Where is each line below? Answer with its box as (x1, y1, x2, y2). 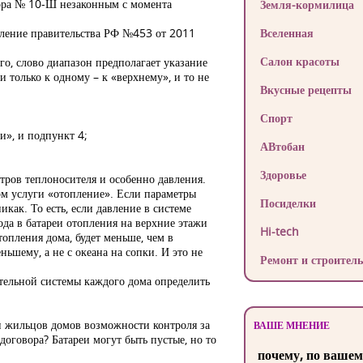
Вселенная (259, 25, 314, 41)
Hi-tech (259, 224, 299, 239)
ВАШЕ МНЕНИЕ (253, 318, 330, 332)
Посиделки (259, 195, 316, 211)
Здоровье (259, 167, 306, 182)
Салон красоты (259, 53, 340, 69)
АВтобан (259, 139, 305, 154)
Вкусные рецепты (259, 82, 352, 97)
